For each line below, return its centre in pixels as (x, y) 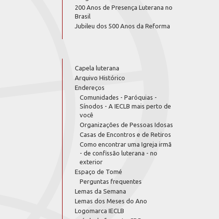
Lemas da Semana (100, 191)
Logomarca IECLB (99, 210)
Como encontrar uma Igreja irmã (126, 144)
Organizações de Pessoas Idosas (126, 124)
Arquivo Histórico (100, 77)
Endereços (90, 87)
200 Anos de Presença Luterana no (124, 7)
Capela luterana (97, 68)
